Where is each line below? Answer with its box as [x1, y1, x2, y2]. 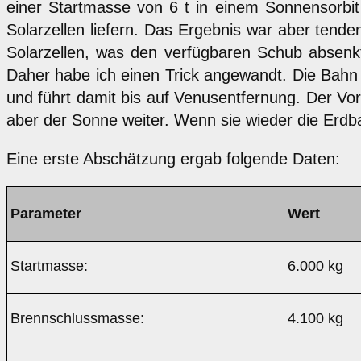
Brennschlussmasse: [10, 310, 144, 327]
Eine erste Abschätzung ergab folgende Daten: [6, 150, 340, 168]
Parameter [10, 205, 81, 222]
